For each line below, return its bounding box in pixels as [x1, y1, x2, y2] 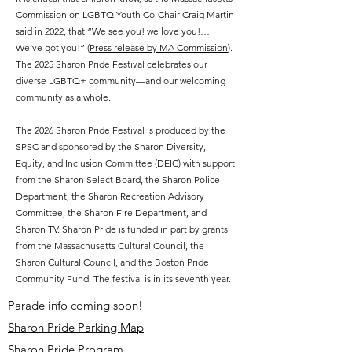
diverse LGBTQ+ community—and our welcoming [16, 75, 225, 86]
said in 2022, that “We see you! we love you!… [16, 25, 210, 37]
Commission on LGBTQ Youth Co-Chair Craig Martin [16, 9, 234, 20]
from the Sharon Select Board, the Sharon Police [16, 174, 220, 185]
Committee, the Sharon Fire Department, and [16, 207, 207, 218]
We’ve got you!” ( [16, 42, 90, 53]
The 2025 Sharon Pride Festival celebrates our [16, 58, 207, 70]
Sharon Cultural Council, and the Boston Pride [16, 256, 209, 268]
